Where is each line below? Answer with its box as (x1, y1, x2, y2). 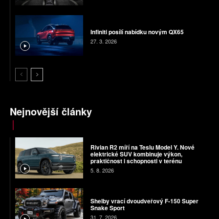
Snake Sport (90, 203, 125, 213)
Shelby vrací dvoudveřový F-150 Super (90, 197, 198, 206)
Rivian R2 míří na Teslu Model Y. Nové (90, 142, 195, 152)
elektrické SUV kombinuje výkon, (90, 149, 182, 158)
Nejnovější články (10, 104, 92, 119)
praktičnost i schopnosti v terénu (90, 156, 182, 165)
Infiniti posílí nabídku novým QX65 (90, 27, 184, 36)
